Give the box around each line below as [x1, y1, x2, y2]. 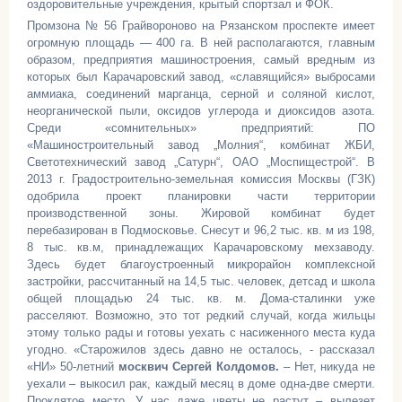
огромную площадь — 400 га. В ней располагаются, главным [27, 36, 375, 49]
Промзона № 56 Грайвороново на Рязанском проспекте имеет [27, 19, 375, 32]
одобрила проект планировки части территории [27, 189, 375, 203]
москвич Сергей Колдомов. [118, 360, 279, 373]
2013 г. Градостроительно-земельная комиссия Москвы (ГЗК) [27, 172, 375, 186]
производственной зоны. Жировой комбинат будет [27, 206, 375, 220]
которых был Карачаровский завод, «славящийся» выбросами [27, 70, 375, 83]
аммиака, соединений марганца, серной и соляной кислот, [27, 87, 375, 100]
